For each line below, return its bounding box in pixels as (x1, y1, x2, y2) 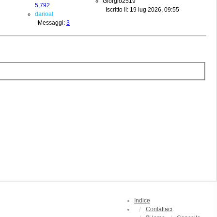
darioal (35, 10, 53, 17)
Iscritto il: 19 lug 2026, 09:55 (103, 6, 179, 13)
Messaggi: (35, 19, 66, 26)
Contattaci (146, 205, 172, 213)
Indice (134, 197, 150, 204)
